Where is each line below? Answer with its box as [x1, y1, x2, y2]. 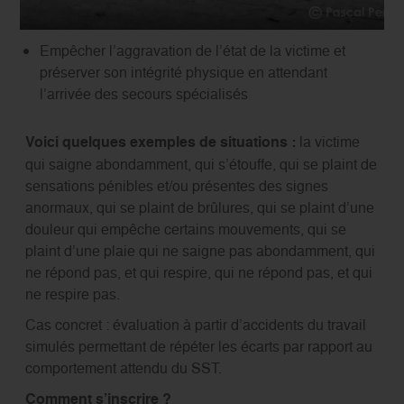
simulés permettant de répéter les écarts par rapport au [24, 336, 372, 357]
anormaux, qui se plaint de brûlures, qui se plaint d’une [24, 197, 374, 218]
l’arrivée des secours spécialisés [39, 84, 248, 105]
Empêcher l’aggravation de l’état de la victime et [39, 41, 345, 61]
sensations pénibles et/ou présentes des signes [24, 176, 328, 197]
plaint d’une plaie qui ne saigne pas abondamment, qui [24, 241, 375, 262]
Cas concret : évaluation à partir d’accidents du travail [24, 315, 366, 335]
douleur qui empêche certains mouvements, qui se [24, 219, 346, 240]
